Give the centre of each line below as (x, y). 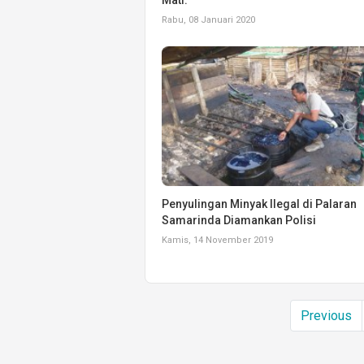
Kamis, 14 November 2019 (217, 240)
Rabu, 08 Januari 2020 (208, 19)
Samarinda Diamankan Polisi (239, 220)
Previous (326, 315)
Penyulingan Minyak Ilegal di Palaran (259, 204)
